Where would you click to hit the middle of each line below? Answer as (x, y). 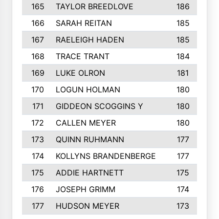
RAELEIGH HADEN (90, 40)
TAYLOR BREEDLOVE (94, 6)
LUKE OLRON (80, 73)
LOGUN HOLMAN (88, 89)
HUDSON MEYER (87, 206)
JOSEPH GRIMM (85, 189)
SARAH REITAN (84, 23)
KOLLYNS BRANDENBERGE (106, 156)
